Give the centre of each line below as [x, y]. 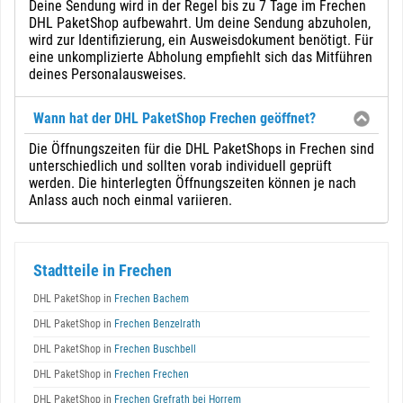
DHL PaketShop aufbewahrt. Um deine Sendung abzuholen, [200, 23]
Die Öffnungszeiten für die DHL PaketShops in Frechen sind [201, 149]
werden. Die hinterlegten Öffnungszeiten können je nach [193, 183]
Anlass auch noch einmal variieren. [130, 200]
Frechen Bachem [150, 299]
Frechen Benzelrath [156, 324]
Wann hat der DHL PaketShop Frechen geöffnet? [175, 118]
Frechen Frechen [150, 374]
